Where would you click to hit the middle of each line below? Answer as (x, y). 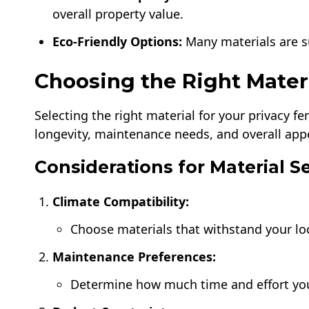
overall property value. (118, 13)
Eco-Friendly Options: (118, 42)
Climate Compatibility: (121, 201)
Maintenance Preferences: (134, 256)
